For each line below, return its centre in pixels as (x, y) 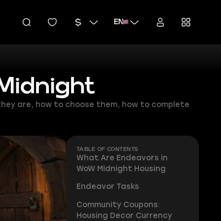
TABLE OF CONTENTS (107, 149)
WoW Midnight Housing (121, 168)
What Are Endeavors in (122, 158)
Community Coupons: (118, 205)
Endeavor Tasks (108, 187)
